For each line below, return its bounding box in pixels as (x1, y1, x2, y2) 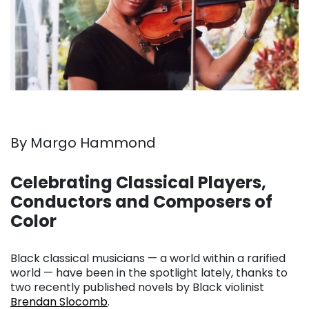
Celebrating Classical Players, (10, 171, 266, 195)
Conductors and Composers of (10, 190, 272, 214)
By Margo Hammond (10, 133, 156, 153)
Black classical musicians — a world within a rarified (10, 250, 286, 267)
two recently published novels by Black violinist (10, 279, 264, 296)
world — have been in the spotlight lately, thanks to (10, 265, 288, 281)
